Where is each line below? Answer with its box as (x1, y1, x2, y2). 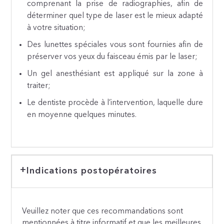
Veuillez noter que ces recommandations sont (22, 207, 183, 215)
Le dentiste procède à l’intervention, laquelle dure (27, 98, 203, 107)
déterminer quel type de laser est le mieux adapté (27, 11, 203, 20)
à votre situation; (27, 23, 85, 32)
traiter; (27, 81, 50, 90)
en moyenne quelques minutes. (27, 110, 137, 119)
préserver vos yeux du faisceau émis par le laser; (27, 52, 197, 61)
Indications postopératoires (26, 166, 157, 176)
